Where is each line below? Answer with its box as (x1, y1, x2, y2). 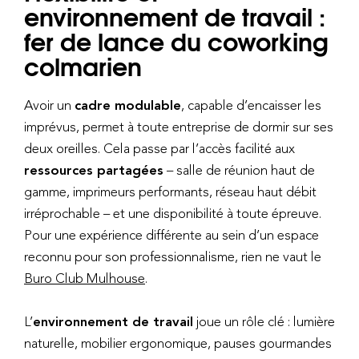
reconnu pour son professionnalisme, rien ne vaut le (24, 248, 321, 264)
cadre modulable (75, 96, 181, 113)
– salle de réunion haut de (163, 161, 315, 178)
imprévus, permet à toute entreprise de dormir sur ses (24, 118, 333, 135)
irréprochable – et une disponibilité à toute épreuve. (24, 204, 321, 221)
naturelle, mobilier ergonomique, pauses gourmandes (24, 335, 332, 352)
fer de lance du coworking (24, 21, 329, 59)
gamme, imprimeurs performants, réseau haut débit (24, 183, 317, 200)
